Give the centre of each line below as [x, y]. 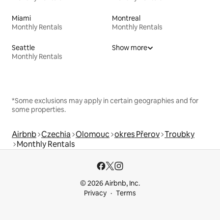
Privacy [95, 193]
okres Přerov [137, 134]
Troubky [179, 134]
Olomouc [93, 134]
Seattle [23, 47]
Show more [130, 47]
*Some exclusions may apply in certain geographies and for [105, 100]
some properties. [39, 109]
